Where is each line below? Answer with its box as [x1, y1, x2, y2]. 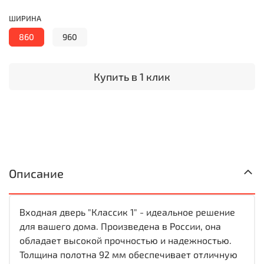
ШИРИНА [9, 14, 41, 24]
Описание [9, 166, 64, 180]
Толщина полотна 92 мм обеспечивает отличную [19, 248, 237, 260]
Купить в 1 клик [94, 70, 170, 84]
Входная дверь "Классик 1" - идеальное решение [19, 206, 235, 217]
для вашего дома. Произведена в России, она [19, 220, 221, 232]
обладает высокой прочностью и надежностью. [19, 234, 232, 246]
